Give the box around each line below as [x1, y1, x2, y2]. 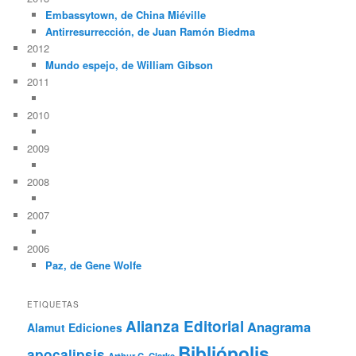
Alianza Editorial [126, 315, 245, 338]
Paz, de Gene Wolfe [44, 257, 141, 273]
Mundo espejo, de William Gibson [44, 56, 213, 72]
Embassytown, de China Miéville [44, 6, 206, 22]
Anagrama [247, 317, 311, 337]
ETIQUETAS [27, 299, 80, 311]
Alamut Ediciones [27, 319, 123, 336]
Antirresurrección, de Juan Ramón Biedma [44, 23, 255, 39]
